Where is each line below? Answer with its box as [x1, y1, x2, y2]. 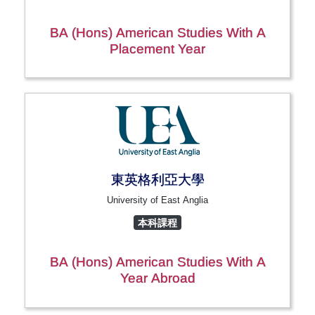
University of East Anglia [107, 195, 208, 206]
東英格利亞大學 [110, 172, 205, 188]
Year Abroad [120, 271, 195, 286]
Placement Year [110, 41, 205, 56]
